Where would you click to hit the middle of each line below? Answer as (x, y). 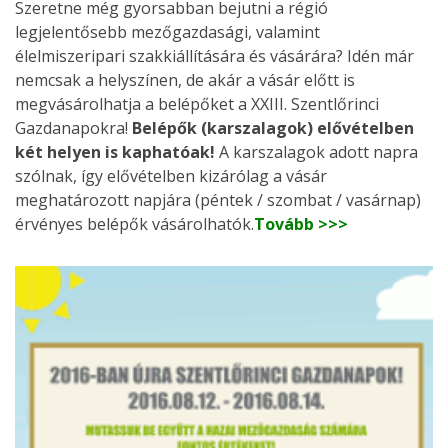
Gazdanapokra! (73, 128)
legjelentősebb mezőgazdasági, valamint (167, 32)
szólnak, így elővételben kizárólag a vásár (171, 176)
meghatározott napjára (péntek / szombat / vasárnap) (218, 200)
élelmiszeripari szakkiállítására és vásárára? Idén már (214, 56)
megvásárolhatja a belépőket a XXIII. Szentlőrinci (197, 104)
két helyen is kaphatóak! (115, 152)
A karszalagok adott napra (316, 152)
